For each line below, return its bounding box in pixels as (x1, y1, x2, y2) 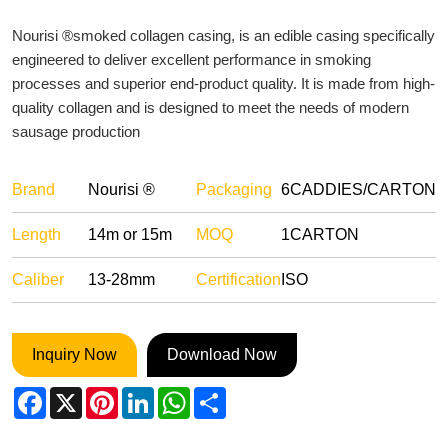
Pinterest (118, 386, 181, 403)
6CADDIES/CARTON (281, 181, 436, 198)
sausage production (12, 123, 140, 140)
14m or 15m (88, 226, 172, 243)
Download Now (167, 346, 277, 363)
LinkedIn (154, 386, 215, 403)
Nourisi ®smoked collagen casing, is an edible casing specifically (12, 27, 435, 44)
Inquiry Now (32, 346, 117, 363)
